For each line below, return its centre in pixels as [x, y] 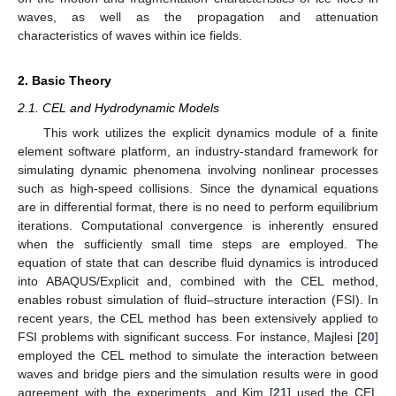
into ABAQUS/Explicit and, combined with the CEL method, [198, 281]
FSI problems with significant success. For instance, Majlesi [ [189, 337]
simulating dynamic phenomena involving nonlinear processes [198, 170]
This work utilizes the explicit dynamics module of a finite [210, 133]
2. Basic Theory [65, 80]
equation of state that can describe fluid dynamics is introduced [198, 263]
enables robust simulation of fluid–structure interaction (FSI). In [198, 300]
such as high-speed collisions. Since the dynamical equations [198, 188]
